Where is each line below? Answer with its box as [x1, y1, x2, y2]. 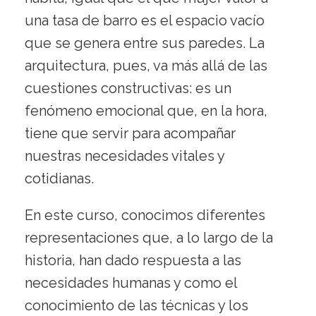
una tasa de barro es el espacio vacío [25, 12, 265, 30]
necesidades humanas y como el [25, 274, 237, 292]
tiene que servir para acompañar [25, 125, 236, 142]
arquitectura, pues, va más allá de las [25, 57, 267, 75]
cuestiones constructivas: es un [25, 80, 231, 97]
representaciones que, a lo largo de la [25, 229, 273, 247]
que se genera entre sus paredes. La [25, 35, 265, 52]
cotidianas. [25, 170, 94, 188]
